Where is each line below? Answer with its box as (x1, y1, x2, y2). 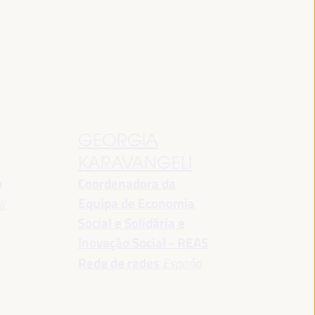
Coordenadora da (77, 174, 176, 193)
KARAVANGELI (77, 152, 192, 174)
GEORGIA (77, 129, 158, 151)
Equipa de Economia (77, 193, 195, 213)
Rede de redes (77, 253, 160, 273)
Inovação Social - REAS (77, 233, 208, 252)
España (162, 253, 202, 272)
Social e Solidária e (77, 213, 185, 233)
